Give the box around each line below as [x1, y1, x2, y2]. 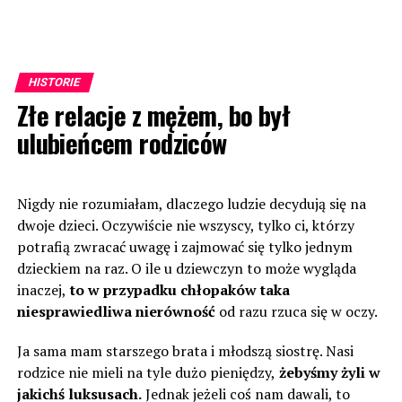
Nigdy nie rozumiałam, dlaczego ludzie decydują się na [16, 194, 366, 214]
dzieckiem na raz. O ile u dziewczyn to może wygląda [16, 258, 356, 278]
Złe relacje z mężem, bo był [16, 96, 291, 134]
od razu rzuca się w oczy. [214, 301, 378, 321]
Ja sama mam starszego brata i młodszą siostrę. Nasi [16, 341, 354, 361]
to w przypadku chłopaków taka [66, 280, 290, 300]
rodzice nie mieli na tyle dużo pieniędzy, [16, 363, 275, 382]
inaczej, [16, 280, 66, 300]
